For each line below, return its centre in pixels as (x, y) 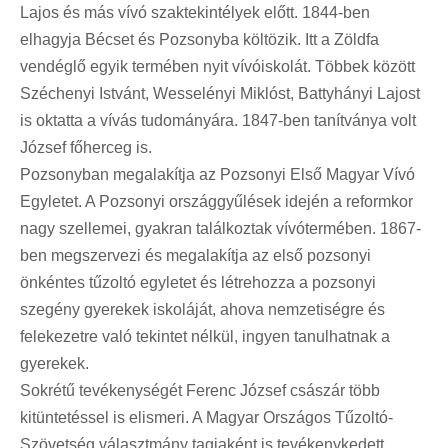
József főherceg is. (86, 147)
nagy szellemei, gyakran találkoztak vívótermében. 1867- (220, 228)
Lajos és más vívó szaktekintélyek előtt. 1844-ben (195, 12)
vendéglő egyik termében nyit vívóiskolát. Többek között (217, 66)
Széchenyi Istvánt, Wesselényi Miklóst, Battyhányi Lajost (220, 93)
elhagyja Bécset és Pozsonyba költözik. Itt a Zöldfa (199, 39)
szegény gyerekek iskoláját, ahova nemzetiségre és (202, 309)
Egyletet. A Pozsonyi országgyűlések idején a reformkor (216, 201)
